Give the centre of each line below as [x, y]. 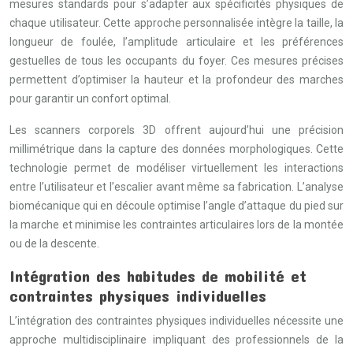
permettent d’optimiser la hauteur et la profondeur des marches [176, 80]
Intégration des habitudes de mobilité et [158, 275]
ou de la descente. [54, 243]
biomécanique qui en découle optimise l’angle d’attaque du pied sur [176, 206]
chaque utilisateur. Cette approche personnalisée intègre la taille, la [176, 23]
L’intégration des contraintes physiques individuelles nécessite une [176, 321]
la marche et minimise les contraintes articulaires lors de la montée [176, 225]
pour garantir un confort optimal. [90, 98]
